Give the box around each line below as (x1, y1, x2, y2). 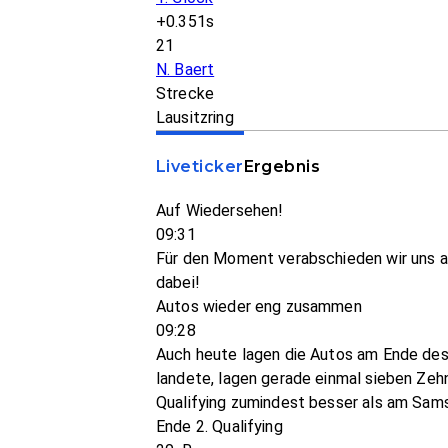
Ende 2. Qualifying (156, 417, 283, 436)
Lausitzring (156, 108, 234, 127)
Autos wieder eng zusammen (156, 297, 362, 316)
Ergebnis (243, 157, 321, 176)
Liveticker (156, 157, 244, 176)
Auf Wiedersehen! (156, 201, 284, 220)
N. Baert (156, 60, 215, 79)
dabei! (156, 273, 200, 292)
